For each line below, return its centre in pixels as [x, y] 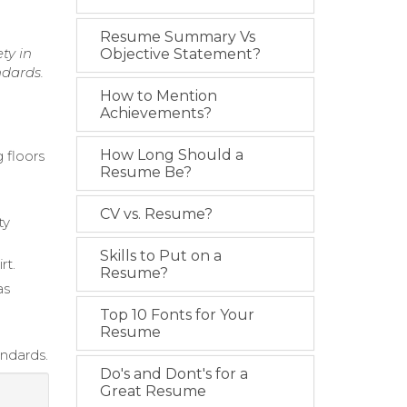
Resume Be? [145, 173]
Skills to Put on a [160, 256]
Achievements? [155, 114]
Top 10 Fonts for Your [177, 315]
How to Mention [158, 96]
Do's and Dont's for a [174, 374]
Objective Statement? [180, 55]
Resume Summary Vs [177, 37]
